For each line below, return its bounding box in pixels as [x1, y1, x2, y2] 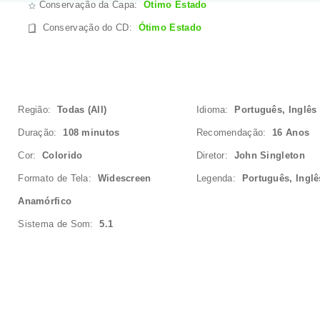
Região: [18, 104, 57, 115]
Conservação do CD [42, 22, 129, 33]
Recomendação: [196, 127, 273, 138]
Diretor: [196, 150, 234, 161]
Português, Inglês [234, 104, 317, 115]
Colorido [42, 150, 83, 161]
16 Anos [272, 127, 310, 138]
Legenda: [196, 173, 242, 184]
